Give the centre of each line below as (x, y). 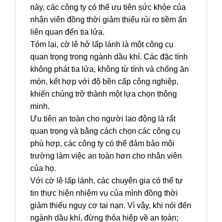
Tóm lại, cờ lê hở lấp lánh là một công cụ (102, 45)
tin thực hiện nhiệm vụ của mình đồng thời (104, 193)
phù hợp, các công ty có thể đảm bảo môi (102, 144)
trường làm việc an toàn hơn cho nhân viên (106, 156)
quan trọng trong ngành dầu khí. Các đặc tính (109, 57)
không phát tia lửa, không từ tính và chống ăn (110, 69)
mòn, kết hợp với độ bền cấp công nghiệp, (104, 82)
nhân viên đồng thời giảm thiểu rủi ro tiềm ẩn (109, 20)
